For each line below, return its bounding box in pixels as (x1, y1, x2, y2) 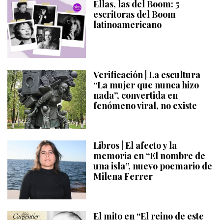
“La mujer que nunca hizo (93, 79, 199, 91)
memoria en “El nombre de (93, 150, 205, 162)
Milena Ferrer (93, 170, 153, 183)
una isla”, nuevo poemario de (93, 160, 212, 172)
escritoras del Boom (93, 8, 176, 21)
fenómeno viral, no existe (93, 100, 197, 112)
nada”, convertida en (93, 89, 178, 102)
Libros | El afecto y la (93, 139, 177, 152)
